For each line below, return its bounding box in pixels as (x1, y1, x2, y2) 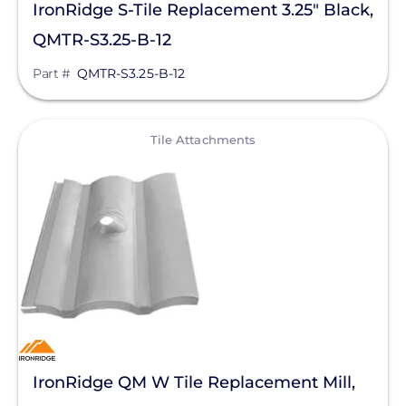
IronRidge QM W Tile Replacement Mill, (33, 372, 355, 392)
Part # (33, 65, 70, 82)
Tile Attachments (150, 132, 256, 147)
